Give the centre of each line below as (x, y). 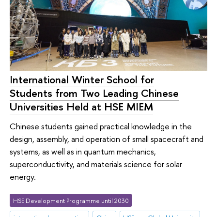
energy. (23, 177)
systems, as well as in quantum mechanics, (83, 151)
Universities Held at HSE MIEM (81, 107)
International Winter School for (82, 80)
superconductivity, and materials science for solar (96, 164)
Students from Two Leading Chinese (94, 93)
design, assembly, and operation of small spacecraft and (107, 139)
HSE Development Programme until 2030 (71, 200)
